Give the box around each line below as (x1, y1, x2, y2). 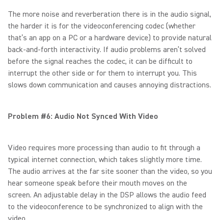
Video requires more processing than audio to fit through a (8, 143, 200, 153)
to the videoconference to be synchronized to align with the (8, 202, 203, 212)
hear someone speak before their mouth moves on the (8, 178, 187, 188)
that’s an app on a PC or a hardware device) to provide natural (8, 33, 212, 43)
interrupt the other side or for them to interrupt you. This (8, 68, 197, 78)
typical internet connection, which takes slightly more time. (8, 155, 202, 165)
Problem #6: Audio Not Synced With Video (8, 111, 158, 121)
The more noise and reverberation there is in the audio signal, (8, 9, 211, 19)
